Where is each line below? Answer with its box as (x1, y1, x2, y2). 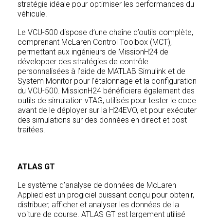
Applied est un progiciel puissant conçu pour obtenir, (18, 190, 194, 200)
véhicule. (18, 9, 47, 18)
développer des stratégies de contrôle (18, 57, 148, 66)
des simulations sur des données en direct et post (18, 115, 187, 125)
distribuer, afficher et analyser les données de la (18, 200, 179, 209)
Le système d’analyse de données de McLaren (18, 181, 176, 190)
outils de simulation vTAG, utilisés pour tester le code (18, 96, 196, 105)
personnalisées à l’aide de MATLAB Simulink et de (18, 67, 185, 76)
